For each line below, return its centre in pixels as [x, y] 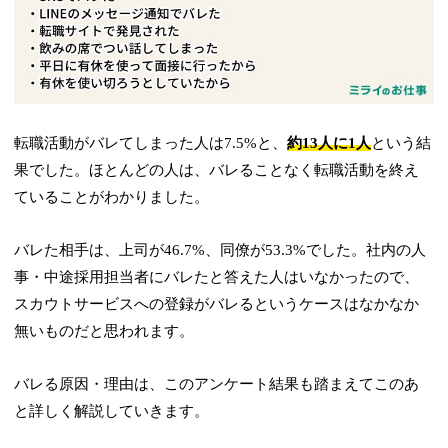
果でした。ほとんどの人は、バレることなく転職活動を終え [217, 170]
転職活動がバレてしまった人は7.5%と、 [151, 143]
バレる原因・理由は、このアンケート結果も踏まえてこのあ [217, 384]
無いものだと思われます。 [104, 331]
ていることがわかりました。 [112, 197]
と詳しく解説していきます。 [112, 411]
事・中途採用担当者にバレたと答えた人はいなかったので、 [217, 277]
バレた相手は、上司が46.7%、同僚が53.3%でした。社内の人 [220, 250]
